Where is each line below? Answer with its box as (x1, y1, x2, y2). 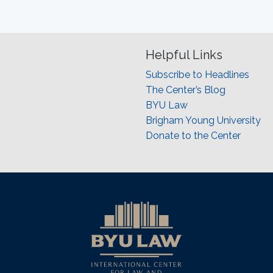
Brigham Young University (146, 115, 261, 127)
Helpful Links (146, 48, 222, 63)
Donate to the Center (146, 130, 241, 142)
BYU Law (146, 99, 188, 112)
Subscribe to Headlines (146, 69, 249, 81)
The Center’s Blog (146, 84, 225, 96)
